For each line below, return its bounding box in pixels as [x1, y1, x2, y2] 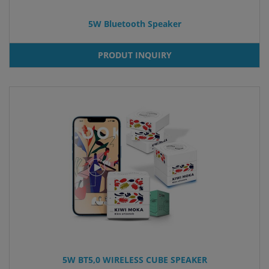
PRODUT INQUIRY [97, 49, 172, 61]
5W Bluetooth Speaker [88, 17, 181, 29]
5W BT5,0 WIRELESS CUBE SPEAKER [62, 253, 207, 265]
